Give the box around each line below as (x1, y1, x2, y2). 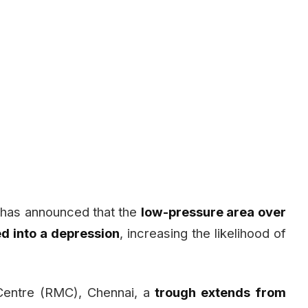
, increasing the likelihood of (120, 225, 286, 241)
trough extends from (155, 284, 286, 300)
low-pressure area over (140, 203, 286, 219)
